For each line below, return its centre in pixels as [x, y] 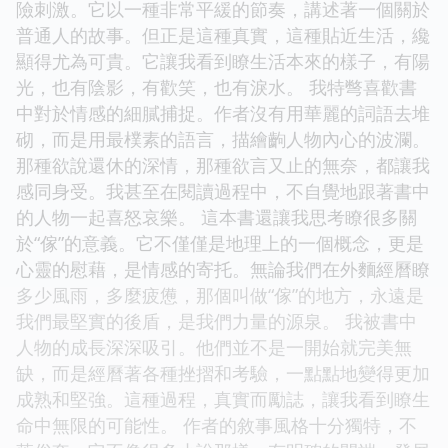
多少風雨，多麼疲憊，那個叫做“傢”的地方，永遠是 [220, 294]
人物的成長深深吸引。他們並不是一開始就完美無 [214, 346]
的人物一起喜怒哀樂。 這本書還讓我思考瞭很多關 [216, 216]
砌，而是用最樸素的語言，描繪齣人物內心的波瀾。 [223, 138]
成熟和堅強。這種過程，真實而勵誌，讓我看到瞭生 [223, 398]
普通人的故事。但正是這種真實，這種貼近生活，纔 [223, 34]
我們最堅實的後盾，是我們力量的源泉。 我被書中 [216, 320]
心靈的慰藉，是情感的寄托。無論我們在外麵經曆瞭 [223, 268]
